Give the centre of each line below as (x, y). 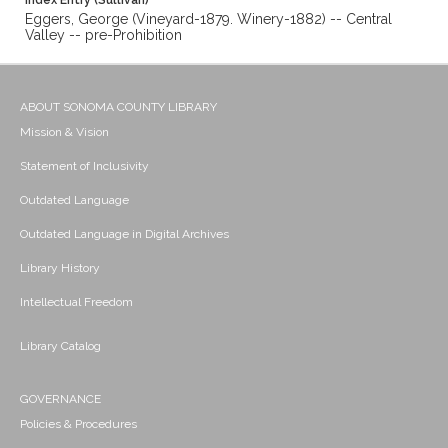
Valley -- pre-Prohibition (103, 35)
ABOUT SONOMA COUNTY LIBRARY (118, 107)
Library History (60, 268)
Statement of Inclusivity (84, 166)
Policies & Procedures (78, 424)
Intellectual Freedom (76, 302)
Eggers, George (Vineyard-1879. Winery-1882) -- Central (208, 19)
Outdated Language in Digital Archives (124, 234)
